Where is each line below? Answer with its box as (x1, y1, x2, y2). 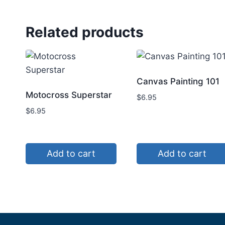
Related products (26, 24, 144, 41)
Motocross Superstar (26, 90, 112, 100)
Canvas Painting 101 (137, 76, 220, 87)
